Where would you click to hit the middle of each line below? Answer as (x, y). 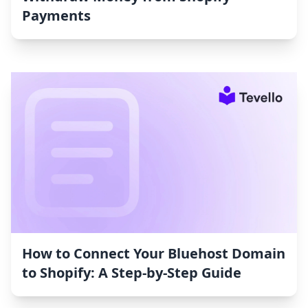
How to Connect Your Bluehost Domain (154, 254)
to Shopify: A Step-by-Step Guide (132, 273)
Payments (56, 16)
